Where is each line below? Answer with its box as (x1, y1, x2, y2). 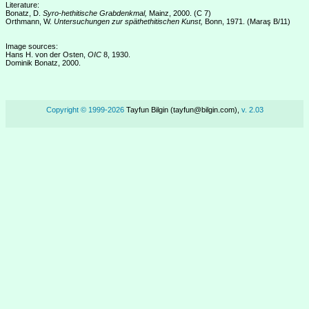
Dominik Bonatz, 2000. (6, 59, 81, 67)
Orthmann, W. (6, 17, 54, 26)
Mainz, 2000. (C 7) (147, 9, 211, 17)
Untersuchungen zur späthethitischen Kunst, (54, 17, 203, 26)
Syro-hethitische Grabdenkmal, (43, 9, 147, 17)
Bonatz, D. (6, 9, 43, 17)
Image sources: (6, 42, 58, 50)
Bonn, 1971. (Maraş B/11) (203, 17, 290, 26)
